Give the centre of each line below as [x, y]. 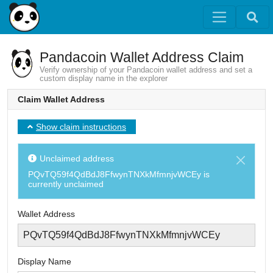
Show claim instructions [81, 126]
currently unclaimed [66, 184]
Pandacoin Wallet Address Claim [142, 57]
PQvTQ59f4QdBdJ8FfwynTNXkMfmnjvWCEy [115, 174]
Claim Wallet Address [61, 99]
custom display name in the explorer [104, 79]
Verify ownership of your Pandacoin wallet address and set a [146, 70]
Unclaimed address [77, 158]
